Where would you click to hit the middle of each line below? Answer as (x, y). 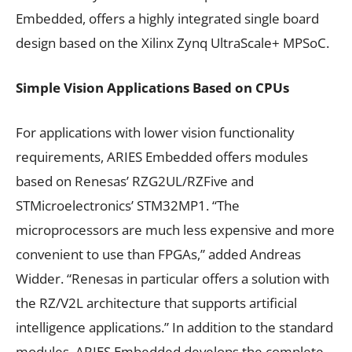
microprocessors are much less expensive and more (175, 229)
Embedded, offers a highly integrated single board (167, 18)
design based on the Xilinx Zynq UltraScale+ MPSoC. (172, 42)
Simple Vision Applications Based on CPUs (152, 87)
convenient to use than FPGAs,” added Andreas (158, 254)
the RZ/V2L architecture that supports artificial (156, 302)
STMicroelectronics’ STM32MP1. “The (128, 205)
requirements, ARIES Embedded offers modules (162, 156)
